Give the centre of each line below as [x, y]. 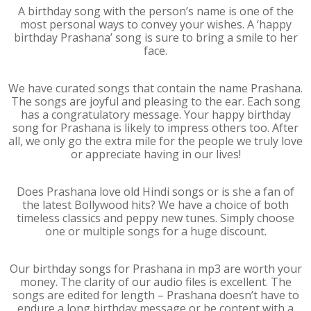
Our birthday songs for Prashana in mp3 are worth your [155, 269]
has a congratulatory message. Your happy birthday [155, 115]
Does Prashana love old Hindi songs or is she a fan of [155, 192]
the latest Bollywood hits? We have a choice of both [155, 205]
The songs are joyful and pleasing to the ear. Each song [155, 101]
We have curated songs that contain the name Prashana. [155, 88]
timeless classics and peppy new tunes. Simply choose [155, 218]
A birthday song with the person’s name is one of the [155, 11]
